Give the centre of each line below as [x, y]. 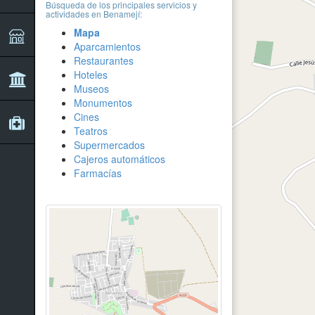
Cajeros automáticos [120, 159]
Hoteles [91, 75]
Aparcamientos [107, 46]
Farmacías [98, 173]
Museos [91, 89]
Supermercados [109, 145]
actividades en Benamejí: [94, 14]
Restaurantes [104, 60]
